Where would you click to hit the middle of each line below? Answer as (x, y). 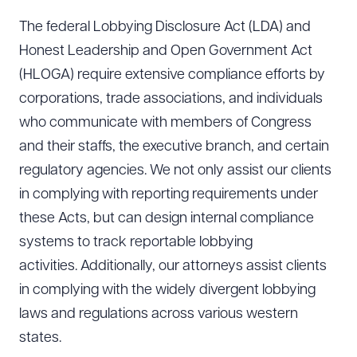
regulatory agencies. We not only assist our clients (175, 171)
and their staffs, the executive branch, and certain (174, 147)
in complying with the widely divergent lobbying (167, 290)
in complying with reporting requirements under (169, 195)
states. (40, 338)
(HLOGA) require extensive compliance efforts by (172, 75)
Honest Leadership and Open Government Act (166, 51)
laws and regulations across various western (159, 314)
